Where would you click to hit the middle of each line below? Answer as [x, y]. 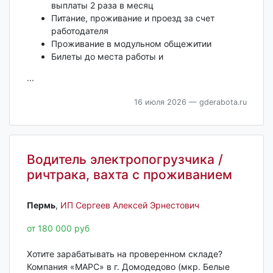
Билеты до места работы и [107, 57]
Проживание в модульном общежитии [131, 44]
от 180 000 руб [58, 228]
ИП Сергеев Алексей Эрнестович [129, 205]
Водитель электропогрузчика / [125, 160]
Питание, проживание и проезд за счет [133, 18]
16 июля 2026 [160, 102]
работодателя [80, 31]
